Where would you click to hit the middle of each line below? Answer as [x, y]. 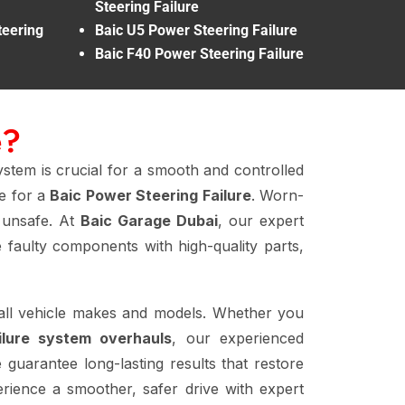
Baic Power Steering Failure [151, 195]
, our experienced [238, 338]
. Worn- [278, 195]
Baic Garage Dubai [149, 220]
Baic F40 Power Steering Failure [199, 53]
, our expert [261, 220]
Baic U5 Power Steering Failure [196, 30]
